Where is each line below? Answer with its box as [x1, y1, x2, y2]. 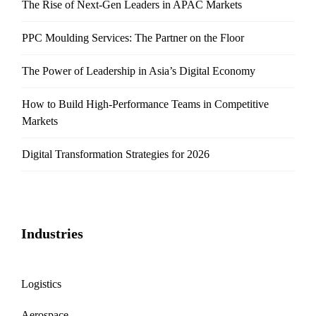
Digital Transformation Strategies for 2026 [22, 148, 209, 161]
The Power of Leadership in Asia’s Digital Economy [22, 65, 255, 78]
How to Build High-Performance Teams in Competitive [22, 98, 269, 111]
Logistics [21, 278, 61, 291]
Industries [21, 226, 83, 242]
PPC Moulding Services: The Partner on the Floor [22, 32, 244, 44]
